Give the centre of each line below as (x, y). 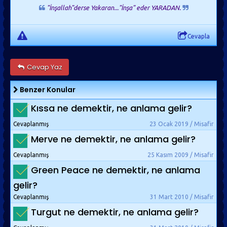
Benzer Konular (48, 90)
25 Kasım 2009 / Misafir (181, 155)
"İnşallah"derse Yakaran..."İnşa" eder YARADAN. (113, 8)
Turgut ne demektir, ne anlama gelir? (115, 212)
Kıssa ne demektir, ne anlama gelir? (111, 108)
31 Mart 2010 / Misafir (182, 197)
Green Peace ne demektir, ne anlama (116, 170)
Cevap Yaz (44, 67)
